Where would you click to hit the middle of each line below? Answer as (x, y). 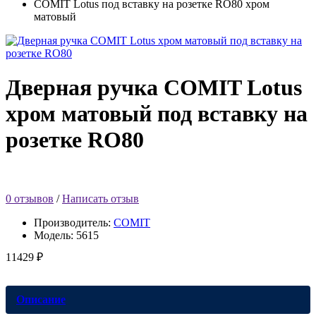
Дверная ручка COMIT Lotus (154, 88)
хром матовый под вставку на (157, 114)
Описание (41, 299)
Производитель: (74, 222)
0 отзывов (30, 198)
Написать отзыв (101, 198)
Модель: (55, 235)
